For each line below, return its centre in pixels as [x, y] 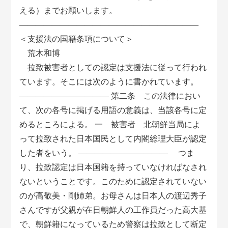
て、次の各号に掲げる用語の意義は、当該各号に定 [113, 110]
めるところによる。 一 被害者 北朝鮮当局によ [110, 125]
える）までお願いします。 [68, 11]
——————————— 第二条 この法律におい [110, 96]
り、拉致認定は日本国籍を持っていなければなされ [113, 167]
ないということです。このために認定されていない [113, 182]
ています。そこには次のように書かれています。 [109, 82]
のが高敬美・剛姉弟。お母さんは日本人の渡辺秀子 [113, 196]
